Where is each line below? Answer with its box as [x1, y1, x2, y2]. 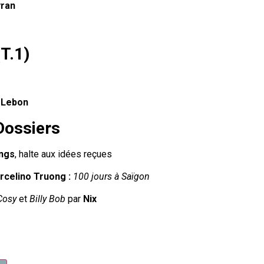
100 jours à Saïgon [73, 171, 150, 183]
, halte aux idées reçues [15, 148, 112, 160]
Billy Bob [29, 193, 65, 205]
